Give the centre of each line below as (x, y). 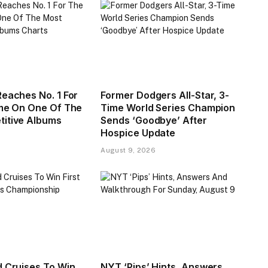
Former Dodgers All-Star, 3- (165, 95)
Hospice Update (138, 133)
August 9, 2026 (128, 150)
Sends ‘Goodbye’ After (154, 121)
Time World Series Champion (168, 108)
